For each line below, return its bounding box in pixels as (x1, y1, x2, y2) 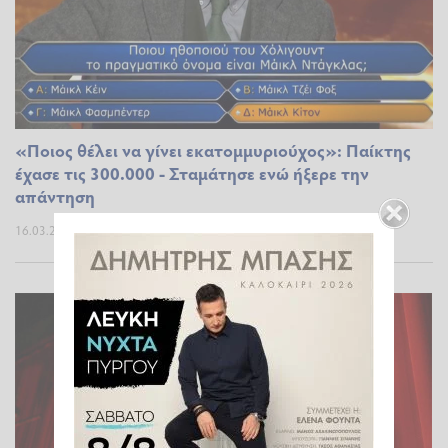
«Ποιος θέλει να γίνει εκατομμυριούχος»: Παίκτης (15, 137, 411, 162)
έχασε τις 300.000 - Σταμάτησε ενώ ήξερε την (15, 160, 369, 185)
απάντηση (15, 183, 95, 208)
